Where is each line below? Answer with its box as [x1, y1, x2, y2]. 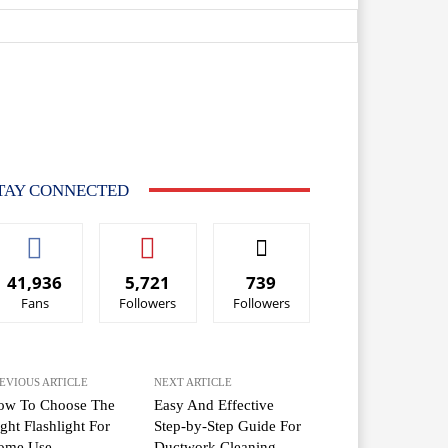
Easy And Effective [154, 396, 275, 413]
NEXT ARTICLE [154, 375, 233, 388]
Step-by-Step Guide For [154, 417, 302, 434]
